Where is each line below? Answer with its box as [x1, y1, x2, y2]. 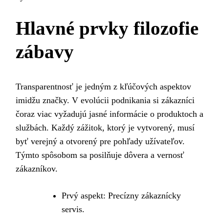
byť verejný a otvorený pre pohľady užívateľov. [16, 136, 185, 146]
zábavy [16, 41, 74, 63]
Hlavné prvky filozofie [16, 18, 198, 39]
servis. [62, 204, 85, 214]
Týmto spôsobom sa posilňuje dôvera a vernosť [16, 150, 184, 160]
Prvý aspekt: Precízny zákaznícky [62, 190, 181, 200]
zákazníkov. [16, 163, 58, 174]
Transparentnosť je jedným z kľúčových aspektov [16, 81, 191, 91]
